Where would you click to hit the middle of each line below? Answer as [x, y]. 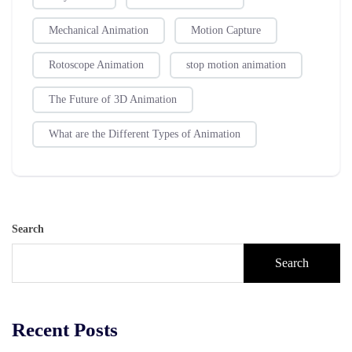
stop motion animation [236, 64]
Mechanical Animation [99, 30]
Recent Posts [65, 329]
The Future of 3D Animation [113, 99]
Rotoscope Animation [96, 64]
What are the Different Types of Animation [145, 134]
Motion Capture [226, 30]
